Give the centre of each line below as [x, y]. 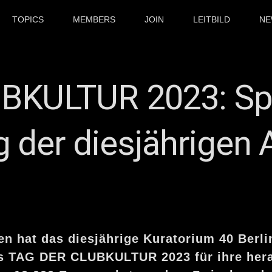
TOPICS [28, 19]
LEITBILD [212, 19]
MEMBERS [94, 19]
